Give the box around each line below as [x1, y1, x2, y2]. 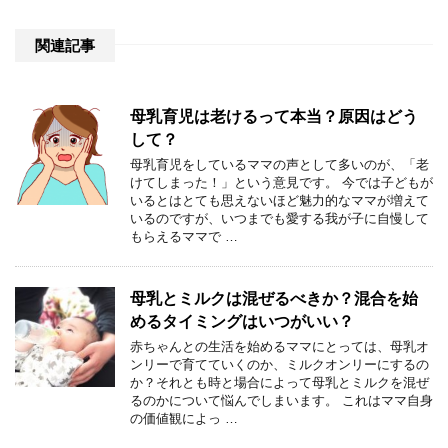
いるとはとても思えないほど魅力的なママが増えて [130, 192, 429, 208]
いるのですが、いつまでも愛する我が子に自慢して [130, 210, 429, 226]
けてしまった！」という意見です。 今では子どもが [130, 174, 433, 190]
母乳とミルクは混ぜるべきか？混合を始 [130, 289, 418, 307]
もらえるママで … [130, 228, 238, 244]
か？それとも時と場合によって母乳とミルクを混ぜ [130, 374, 429, 390]
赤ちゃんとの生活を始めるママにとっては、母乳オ [130, 338, 429, 354]
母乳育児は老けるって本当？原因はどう [130, 107, 418, 125]
